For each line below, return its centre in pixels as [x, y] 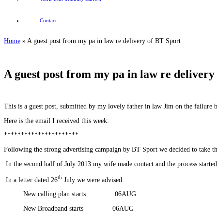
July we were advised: [93, 180]
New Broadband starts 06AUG [69, 208]
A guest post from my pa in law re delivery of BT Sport [104, 41]
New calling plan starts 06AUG [70, 194]
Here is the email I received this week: [56, 121]
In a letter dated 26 [31, 180]
